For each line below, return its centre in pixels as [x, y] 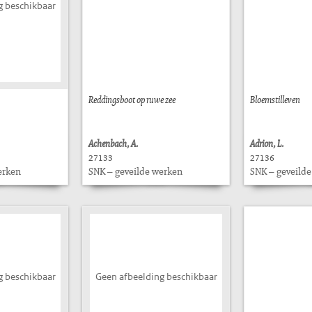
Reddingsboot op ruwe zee [132, 99]
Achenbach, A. [114, 143]
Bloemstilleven [275, 99]
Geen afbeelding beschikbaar [156, 276]
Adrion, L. [267, 143]
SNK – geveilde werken [135, 171]
